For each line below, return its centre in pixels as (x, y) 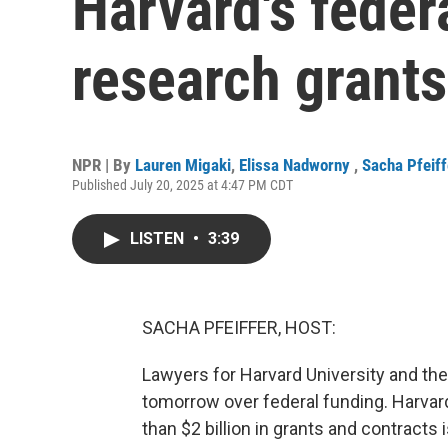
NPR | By (103, 165)
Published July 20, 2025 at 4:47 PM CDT (182, 185)
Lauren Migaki (183, 165)
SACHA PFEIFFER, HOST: (239, 327)
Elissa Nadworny (296, 165)
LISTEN (159, 238)
